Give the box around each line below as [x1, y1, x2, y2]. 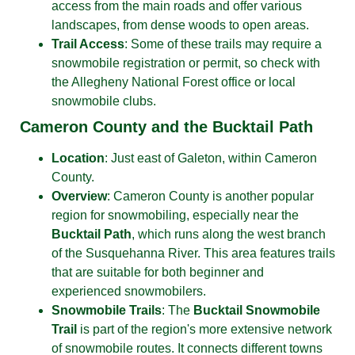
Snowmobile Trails [52, 303, 162, 317]
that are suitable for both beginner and [52, 265, 264, 279]
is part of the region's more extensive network [77, 322, 332, 336]
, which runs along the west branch [132, 227, 326, 241]
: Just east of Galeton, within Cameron [105, 151, 317, 165]
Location [52, 151, 105, 165]
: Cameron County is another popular [107, 189, 314, 203]
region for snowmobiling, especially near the [52, 208, 299, 222]
